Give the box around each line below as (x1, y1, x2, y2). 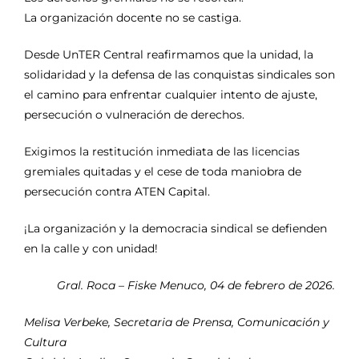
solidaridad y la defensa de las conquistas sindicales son (24, 67, 335, 82)
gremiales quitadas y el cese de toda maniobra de (24, 163, 301, 179)
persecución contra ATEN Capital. (24, 184, 210, 199)
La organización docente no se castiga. (24, 10, 241, 25)
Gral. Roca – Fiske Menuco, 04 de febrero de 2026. (57, 277, 335, 292)
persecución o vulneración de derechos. (24, 107, 244, 122)
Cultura (24, 334, 67, 349)
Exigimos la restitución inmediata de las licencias (24, 143, 300, 159)
